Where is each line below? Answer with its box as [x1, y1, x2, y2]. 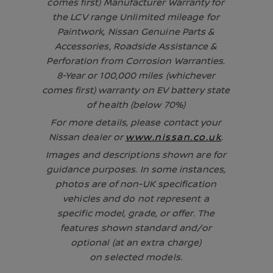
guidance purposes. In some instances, [46, 163, 225, 175]
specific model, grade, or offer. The [57, 207, 214, 219]
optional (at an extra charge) [70, 236, 202, 248]
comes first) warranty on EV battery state [41, 84, 230, 96]
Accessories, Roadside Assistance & [54, 40, 218, 52]
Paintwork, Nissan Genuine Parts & [57, 26, 215, 37]
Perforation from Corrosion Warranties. [46, 55, 225, 66]
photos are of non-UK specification [55, 178, 216, 190]
